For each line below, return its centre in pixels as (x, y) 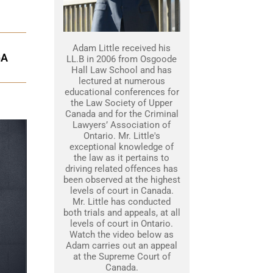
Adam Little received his (122, 48)
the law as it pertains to (122, 158)
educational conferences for (122, 92)
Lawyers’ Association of (122, 125)
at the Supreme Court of (122, 257)
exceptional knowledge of (122, 147)
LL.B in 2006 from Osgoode (122, 59)
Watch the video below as (122, 235)
